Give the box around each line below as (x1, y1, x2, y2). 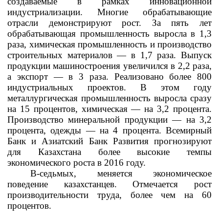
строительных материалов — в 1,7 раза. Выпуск (7, 50, 212, 60)
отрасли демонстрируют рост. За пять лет (7, 18, 212, 28)
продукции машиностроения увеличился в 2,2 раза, (7, 61, 212, 71)
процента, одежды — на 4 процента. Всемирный (7, 125, 212, 135)
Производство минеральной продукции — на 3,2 (7, 114, 212, 125)
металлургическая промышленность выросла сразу (7, 93, 212, 103)
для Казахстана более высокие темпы (7, 147, 212, 157)
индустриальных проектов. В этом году (7, 82, 212, 92)
